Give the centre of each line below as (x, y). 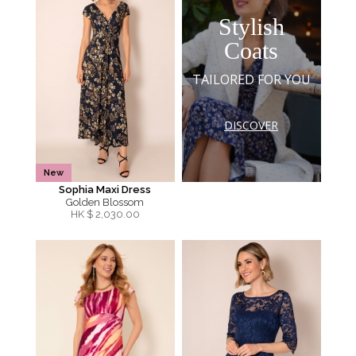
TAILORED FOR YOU (251, 79)
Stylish (251, 26)
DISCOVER (251, 125)
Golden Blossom (105, 202)
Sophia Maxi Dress (105, 190)
